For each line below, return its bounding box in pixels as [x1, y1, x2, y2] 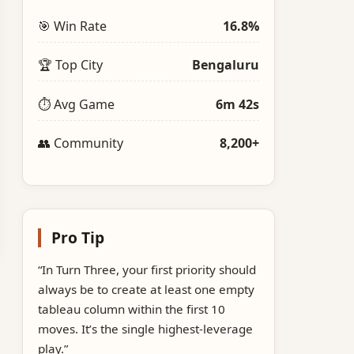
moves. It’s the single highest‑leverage [38, 321, 254, 337]
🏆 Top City [38, 56, 104, 74]
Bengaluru [191, 56, 259, 74]
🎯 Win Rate [38, 17, 107, 35]
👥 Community [38, 134, 124, 153]
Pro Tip [51, 227, 104, 249]
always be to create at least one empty [38, 281, 255, 298]
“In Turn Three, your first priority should [38, 262, 257, 278]
